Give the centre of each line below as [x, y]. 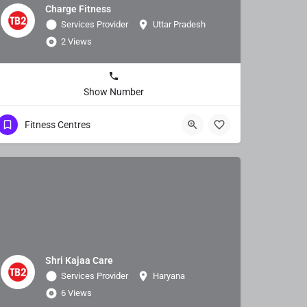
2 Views [76, 41]
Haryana [169, 275]
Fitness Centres [58, 124]
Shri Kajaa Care [79, 260]
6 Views [76, 293]
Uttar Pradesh [179, 24]
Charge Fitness [78, 9]
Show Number [114, 91]
